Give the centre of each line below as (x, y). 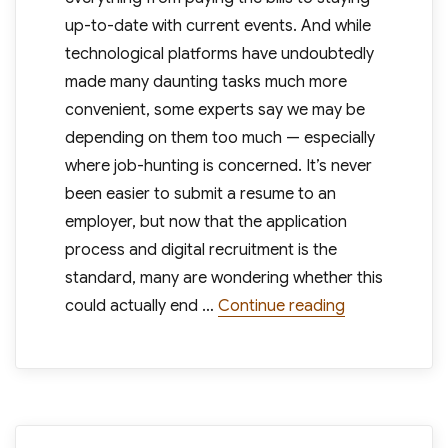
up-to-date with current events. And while (217, 26)
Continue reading (281, 306)
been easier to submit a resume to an (200, 194)
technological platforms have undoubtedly (219, 54)
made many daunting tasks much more (205, 82)
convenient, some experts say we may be (214, 110)
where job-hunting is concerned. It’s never (218, 166)
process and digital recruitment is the (200, 250)
